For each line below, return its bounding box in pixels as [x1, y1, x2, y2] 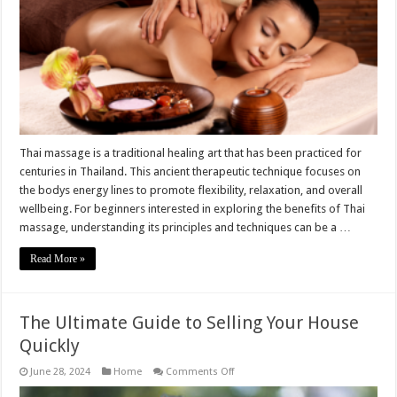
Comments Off [166, 365, 235, 378]
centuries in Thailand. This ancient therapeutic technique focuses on [19, 164, 362, 178]
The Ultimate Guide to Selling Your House [19, 311, 360, 333]
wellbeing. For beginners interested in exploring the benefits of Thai [19, 201, 366, 215]
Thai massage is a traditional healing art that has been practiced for [19, 145, 362, 160]
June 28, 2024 [30, 365, 91, 378]
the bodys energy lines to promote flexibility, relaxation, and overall [19, 183, 363, 197]
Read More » [30, 252, 86, 265]
